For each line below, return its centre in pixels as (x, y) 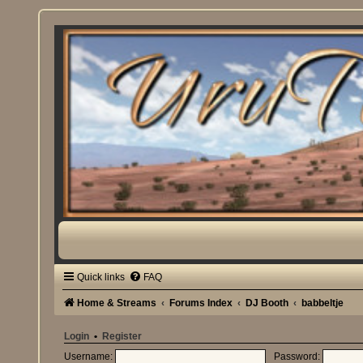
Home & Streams (117, 303)
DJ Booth (267, 303)
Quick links (101, 277)
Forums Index (201, 303)
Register (122, 336)
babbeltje (323, 303)
